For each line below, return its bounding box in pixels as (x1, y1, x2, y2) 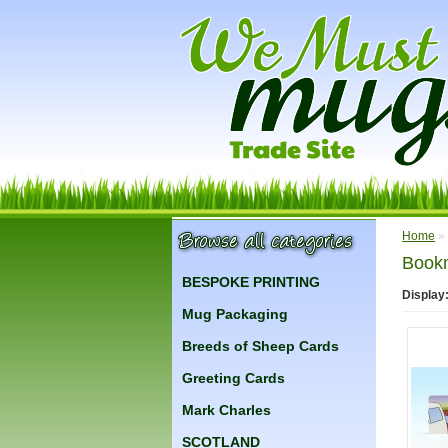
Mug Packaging (182, 306, 288, 322)
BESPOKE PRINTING (182, 274, 320, 290)
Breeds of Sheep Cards (182, 338, 339, 354)
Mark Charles (182, 402, 271, 418)
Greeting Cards (182, 370, 285, 386)
